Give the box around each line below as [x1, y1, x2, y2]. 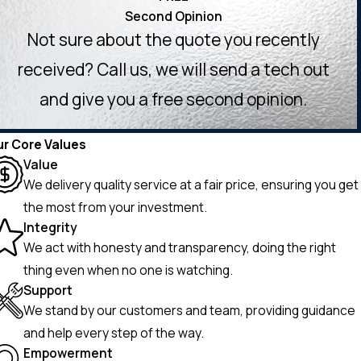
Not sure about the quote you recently [27, 28, 320, 52]
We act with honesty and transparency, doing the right [23, 239, 337, 257]
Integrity [23, 218, 78, 237]
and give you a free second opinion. [39, 88, 308, 111]
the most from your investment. [23, 198, 208, 217]
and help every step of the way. [23, 324, 205, 342]
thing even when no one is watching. [23, 261, 234, 280]
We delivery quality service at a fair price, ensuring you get [23, 176, 359, 194]
